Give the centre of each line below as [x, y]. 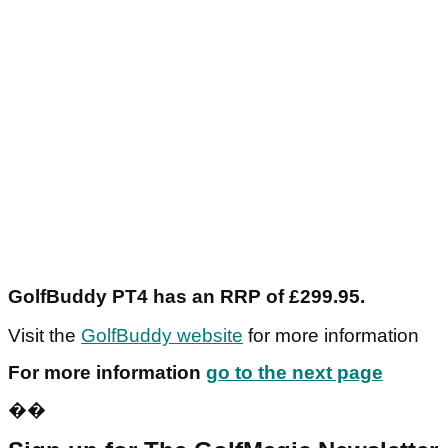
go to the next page [294, 373]
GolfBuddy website [162, 336]
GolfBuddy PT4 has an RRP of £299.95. [186, 297]
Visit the [44, 336]
